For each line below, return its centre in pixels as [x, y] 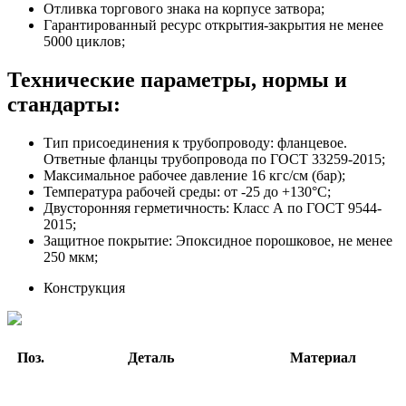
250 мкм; [76, 257]
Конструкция [84, 288]
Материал [323, 358]
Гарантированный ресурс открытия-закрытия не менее [213, 25]
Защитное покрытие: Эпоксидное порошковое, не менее [218, 241]
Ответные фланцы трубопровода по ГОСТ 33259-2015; [214, 159]
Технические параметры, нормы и [177, 80]
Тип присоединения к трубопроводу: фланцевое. [195, 143]
